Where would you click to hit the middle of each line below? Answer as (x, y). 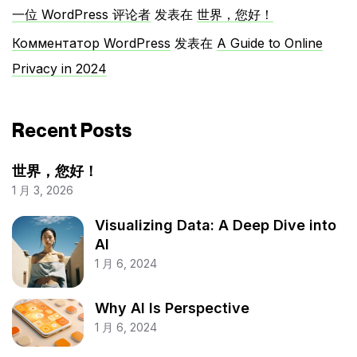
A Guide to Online (270, 43)
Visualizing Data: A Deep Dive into (215, 226)
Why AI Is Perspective (172, 308)
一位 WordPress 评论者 (81, 15)
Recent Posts (72, 131)
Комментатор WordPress (91, 43)
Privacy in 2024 (59, 69)
